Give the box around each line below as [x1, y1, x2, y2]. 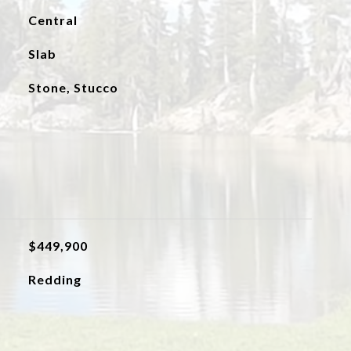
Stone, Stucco [27, 80, 118, 95]
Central [27, 13, 78, 27]
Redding [27, 272, 81, 287]
